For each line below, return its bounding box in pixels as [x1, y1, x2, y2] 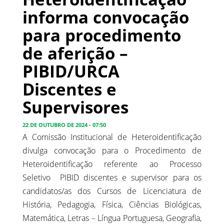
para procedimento [22, 23, 181, 46]
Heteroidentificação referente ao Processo [22, 158, 201, 169]
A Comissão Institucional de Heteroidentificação [22, 131, 201, 142]
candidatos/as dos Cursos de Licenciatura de [22, 185, 201, 196]
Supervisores [22, 95, 128, 118]
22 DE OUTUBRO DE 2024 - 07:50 [22, 120, 106, 128]
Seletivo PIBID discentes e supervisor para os [22, 171, 201, 183]
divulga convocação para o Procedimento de [22, 144, 201, 156]
